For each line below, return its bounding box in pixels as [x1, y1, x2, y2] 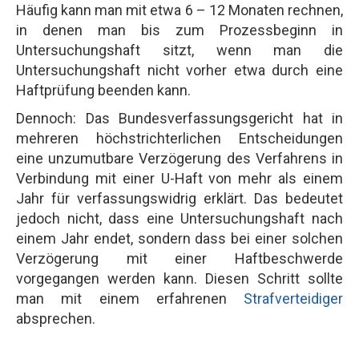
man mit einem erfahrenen [16, 289, 244, 307]
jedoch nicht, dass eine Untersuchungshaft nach [16, 209, 343, 227]
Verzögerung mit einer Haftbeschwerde [16, 249, 343, 267]
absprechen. [16, 309, 95, 327]
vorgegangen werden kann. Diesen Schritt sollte [16, 269, 343, 287]
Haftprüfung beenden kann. [16, 81, 191, 99]
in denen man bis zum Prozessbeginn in [16, 21, 343, 38]
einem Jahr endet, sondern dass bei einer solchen [16, 229, 343, 247]
